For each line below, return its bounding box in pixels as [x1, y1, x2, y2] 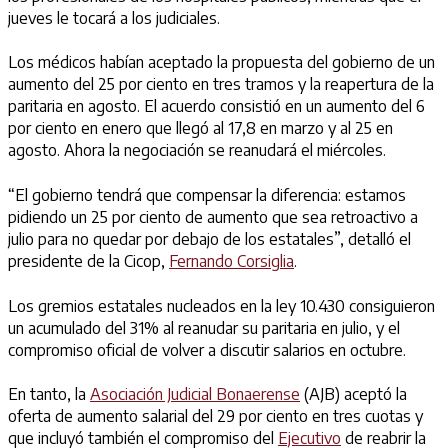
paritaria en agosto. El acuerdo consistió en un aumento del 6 [8, 96, 425, 117]
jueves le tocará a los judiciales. [8, 7, 220, 28]
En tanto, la [8, 384, 90, 405]
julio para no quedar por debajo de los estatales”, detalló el [8, 228, 411, 249]
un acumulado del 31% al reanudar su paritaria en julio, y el [8, 317, 400, 338]
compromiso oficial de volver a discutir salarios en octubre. [8, 339, 406, 360]
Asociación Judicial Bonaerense [90, 384, 300, 405]
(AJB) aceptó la [300, 384, 407, 405]
